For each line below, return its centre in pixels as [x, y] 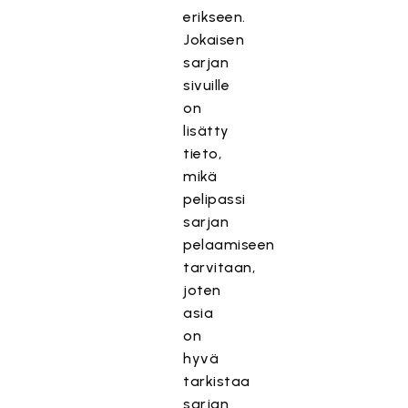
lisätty [206, 131]
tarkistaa [217, 381]
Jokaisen [214, 40]
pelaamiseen [229, 245]
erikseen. [214, 17]
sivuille [207, 85]
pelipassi [214, 199]
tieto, [203, 153]
